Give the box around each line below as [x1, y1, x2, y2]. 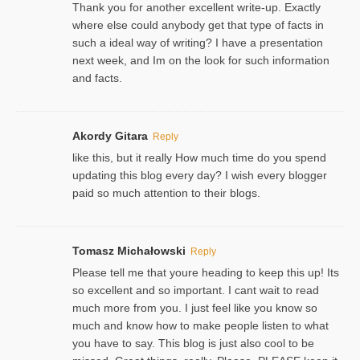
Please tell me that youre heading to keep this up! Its [72, 265, 339, 279]
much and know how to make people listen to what [72, 318, 329, 332]
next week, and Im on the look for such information [72, 53, 329, 67]
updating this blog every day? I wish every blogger [72, 168, 327, 182]
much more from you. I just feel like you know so [72, 301, 317, 314]
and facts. [72, 71, 122, 84]
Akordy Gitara [72, 129, 148, 142]
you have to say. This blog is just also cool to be [72, 336, 314, 350]
